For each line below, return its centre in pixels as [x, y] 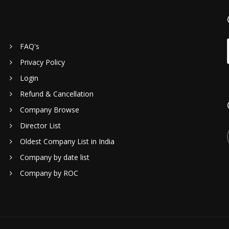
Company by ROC [49, 173]
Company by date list [55, 157]
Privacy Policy [42, 62]
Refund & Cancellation [57, 94]
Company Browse [50, 110]
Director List [40, 125]
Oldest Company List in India [67, 141]
